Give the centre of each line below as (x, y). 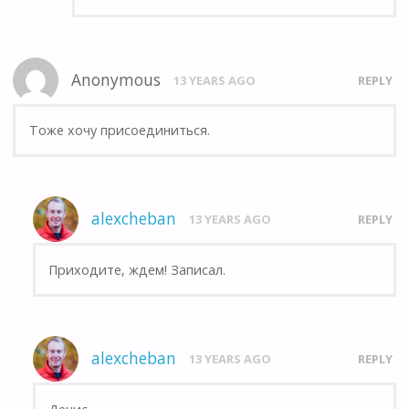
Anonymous (116, 79)
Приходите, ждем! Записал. (137, 269)
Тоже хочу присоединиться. (119, 130)
